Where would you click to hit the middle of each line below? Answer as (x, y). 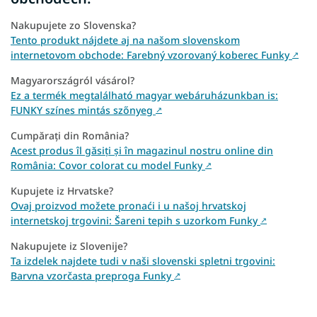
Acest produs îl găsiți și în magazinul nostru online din (142, 151)
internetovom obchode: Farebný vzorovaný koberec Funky (151, 55)
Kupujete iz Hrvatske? (62, 191)
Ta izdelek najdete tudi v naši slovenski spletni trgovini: (143, 261)
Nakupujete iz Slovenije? (69, 246)
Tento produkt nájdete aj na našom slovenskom (125, 40)
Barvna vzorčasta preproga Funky (92, 276)
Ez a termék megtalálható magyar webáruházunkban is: (144, 96)
